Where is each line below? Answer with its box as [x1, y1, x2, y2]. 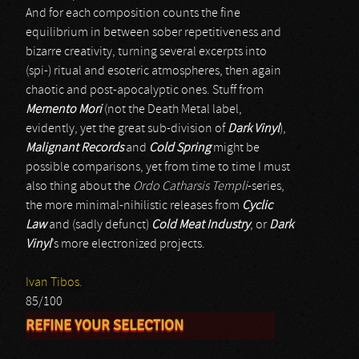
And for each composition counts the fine [26, 7, 240, 20]
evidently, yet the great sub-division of [26, 123, 228, 135]
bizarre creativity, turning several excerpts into [26, 46, 267, 58]
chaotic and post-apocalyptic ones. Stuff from [26, 84, 264, 97]
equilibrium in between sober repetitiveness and [26, 26, 281, 39]
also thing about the [26, 180, 133, 193]
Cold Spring [149, 142, 211, 155]
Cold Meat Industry [151, 219, 250, 232]
